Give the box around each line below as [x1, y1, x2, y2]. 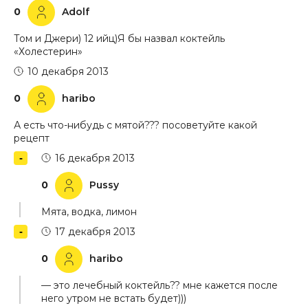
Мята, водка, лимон [41, 206, 137, 218]
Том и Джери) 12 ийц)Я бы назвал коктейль [14, 32, 225, 45]
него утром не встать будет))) [41, 292, 186, 305]
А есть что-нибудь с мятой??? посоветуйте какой [14, 119, 257, 131]
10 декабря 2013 [27, 65, 109, 78]
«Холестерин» [14, 45, 82, 58]
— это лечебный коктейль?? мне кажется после [41, 279, 278, 291]
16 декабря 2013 [55, 152, 135, 164]
